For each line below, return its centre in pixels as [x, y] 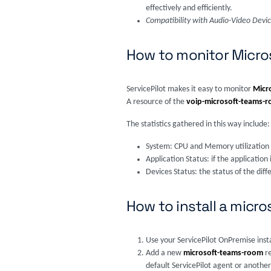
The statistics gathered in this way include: [198, 124]
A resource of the [156, 102]
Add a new [165, 253]
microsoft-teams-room [224, 253]
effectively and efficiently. [189, 8]
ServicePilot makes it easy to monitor [190, 89]
